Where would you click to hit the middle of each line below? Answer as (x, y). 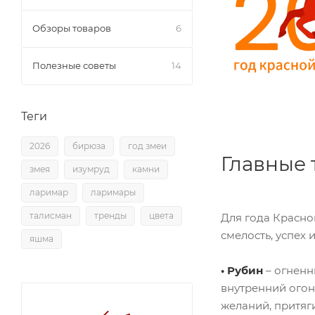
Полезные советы (74, 65)
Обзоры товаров (72, 28)
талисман (51, 216)
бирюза (89, 146)
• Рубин (243, 271)
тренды (110, 216)
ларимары (113, 192)
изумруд (91, 169)
